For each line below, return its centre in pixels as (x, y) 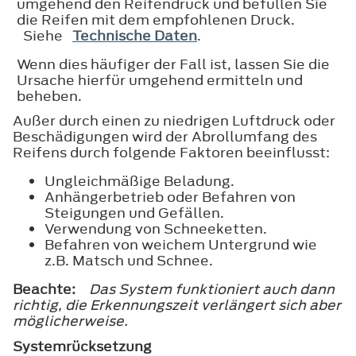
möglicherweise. (70, 321)
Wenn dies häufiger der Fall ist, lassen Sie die (173, 64)
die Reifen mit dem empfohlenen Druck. (156, 19)
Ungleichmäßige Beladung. (139, 181)
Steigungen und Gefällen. (134, 213)
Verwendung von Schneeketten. (156, 228)
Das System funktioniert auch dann (212, 289)
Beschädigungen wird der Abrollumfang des (165, 136)
